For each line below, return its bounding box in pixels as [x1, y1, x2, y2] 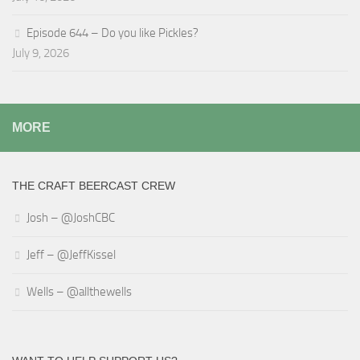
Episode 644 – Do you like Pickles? [27, 25, 198, 40]
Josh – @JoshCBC [27, 210, 115, 225]
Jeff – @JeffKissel [27, 247, 116, 262]
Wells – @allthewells [27, 284, 132, 299]
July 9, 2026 [12, 45, 69, 60]
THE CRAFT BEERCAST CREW [12, 178, 175, 192]
